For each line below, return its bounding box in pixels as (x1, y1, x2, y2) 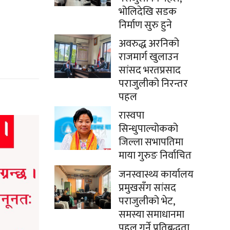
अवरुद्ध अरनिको (119, 34, 179, 52)
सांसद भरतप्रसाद (119, 61, 181, 79)
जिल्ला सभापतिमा (119, 133, 183, 151)
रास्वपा (119, 106, 144, 124)
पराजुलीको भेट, (119, 192, 175, 210)
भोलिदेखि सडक (119, 3, 177, 21)
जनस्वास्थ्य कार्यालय (119, 165, 194, 183)
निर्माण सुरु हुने (119, 16, 172, 34)
